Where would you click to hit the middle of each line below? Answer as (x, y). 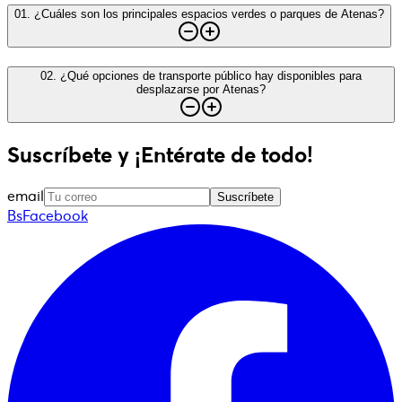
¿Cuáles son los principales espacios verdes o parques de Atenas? (209, 13)
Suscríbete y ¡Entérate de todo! (160, 155)
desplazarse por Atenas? (201, 90)
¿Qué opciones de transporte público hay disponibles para (211, 76)
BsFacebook (48, 216)
